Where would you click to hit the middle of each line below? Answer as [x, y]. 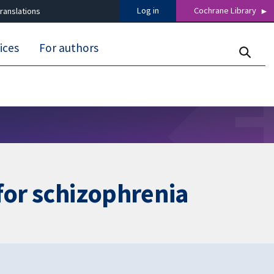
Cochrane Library [225, 11]
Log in [148, 11]
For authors [69, 48]
